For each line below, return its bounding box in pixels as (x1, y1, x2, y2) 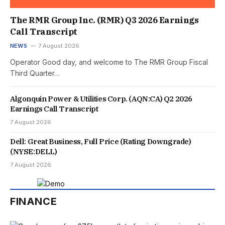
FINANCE (10, 195, 57, 208)
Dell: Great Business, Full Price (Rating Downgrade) (10, 137, 191, 147)
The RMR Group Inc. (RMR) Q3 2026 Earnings (10, 15, 199, 26)
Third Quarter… (10, 69, 60, 78)
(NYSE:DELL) (10, 147, 57, 157)
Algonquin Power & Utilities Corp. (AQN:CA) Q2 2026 (10, 94, 193, 104)
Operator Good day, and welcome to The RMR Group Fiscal (10, 58, 208, 67)
